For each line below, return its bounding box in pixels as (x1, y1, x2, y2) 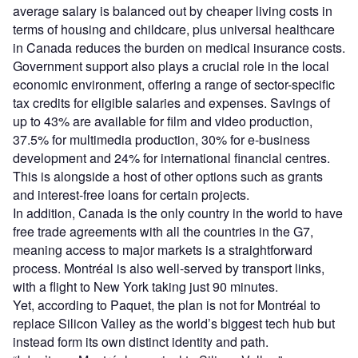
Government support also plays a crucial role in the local (13, 56, 329, 75)
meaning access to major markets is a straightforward (13, 240, 312, 259)
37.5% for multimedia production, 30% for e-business (13, 129, 310, 149)
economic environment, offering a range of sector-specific (13, 74, 335, 93)
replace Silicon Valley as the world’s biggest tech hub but (13, 313, 335, 332)
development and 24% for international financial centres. (13, 148, 330, 167)
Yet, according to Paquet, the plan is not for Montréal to (13, 295, 320, 314)
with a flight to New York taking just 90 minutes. (13, 276, 278, 296)
